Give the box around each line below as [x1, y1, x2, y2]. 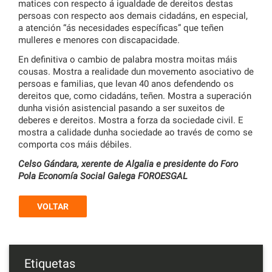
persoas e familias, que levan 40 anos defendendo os [18, 78, 234, 90]
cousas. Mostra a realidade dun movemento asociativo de [18, 66, 254, 78]
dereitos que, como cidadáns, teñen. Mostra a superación [18, 90, 251, 102]
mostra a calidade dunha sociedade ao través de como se [18, 127, 253, 138]
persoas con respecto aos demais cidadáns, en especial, [18, 10, 248, 22]
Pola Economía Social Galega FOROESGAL [18, 171, 188, 182]
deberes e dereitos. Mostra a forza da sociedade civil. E [18, 115, 243, 126]
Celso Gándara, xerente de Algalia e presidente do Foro [18, 158, 238, 170]
